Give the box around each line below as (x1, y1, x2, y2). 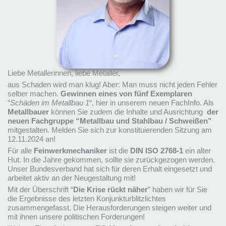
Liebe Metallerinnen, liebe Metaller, (7, 69, 120, 78)
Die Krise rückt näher (73, 186, 148, 194)
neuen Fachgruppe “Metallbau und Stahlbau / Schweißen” (7, 117, 212, 126)
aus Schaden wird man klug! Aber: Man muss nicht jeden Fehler (7, 81, 217, 89)
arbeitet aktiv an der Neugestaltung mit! (7, 174, 138, 183)
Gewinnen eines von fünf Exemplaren (60, 90, 192, 98)
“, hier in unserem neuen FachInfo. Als (89, 99, 214, 107)
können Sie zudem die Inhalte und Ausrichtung (48, 108, 205, 117)
